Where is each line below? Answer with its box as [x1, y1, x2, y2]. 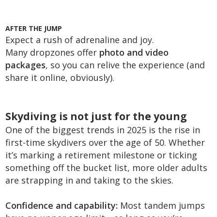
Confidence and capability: [5, 200, 118, 211]
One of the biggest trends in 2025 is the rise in [5, 124, 201, 136]
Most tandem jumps [118, 200, 205, 211]
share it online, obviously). [5, 72, 115, 83]
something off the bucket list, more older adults [5, 162, 208, 173]
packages [5, 59, 46, 71]
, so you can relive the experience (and [46, 59, 205, 71]
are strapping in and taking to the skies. [5, 174, 174, 186]
